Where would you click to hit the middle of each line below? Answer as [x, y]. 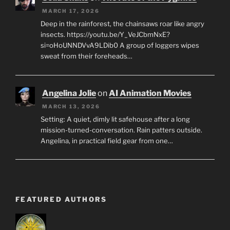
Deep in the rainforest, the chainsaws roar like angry [122, 23]
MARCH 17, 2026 [71, 11]
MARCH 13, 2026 [71, 107]
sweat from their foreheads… [86, 56]
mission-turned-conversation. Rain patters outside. [121, 130]
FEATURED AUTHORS [61, 199]
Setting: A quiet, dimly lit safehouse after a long [115, 119]
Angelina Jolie [69, 93]
